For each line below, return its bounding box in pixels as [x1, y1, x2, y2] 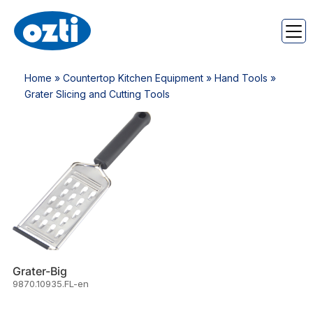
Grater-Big [12, 264, 67, 279]
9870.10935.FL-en [12, 278, 89, 290]
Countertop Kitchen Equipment [63, 72, 203, 84]
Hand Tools [214, 72, 268, 84]
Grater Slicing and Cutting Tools [24, 88, 170, 100]
